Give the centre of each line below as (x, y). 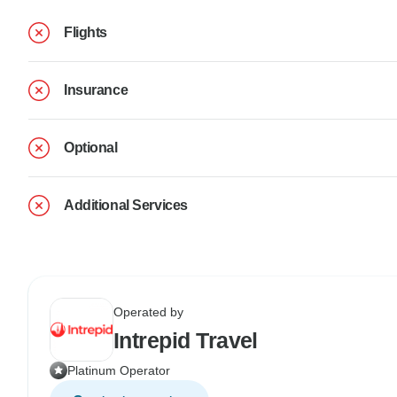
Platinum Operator (119, 370)
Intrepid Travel (186, 340)
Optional (91, 147)
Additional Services (126, 205)
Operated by (148, 311)
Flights (86, 32)
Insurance (96, 90)
